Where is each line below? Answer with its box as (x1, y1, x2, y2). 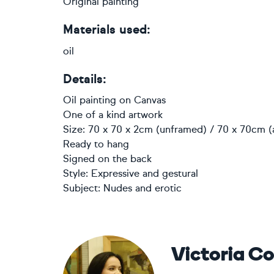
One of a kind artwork (63, 109, 163, 120)
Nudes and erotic (103, 182, 182, 194)
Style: (63, 168, 91, 179)
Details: (63, 72, 106, 87)
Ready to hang (63, 138, 129, 150)
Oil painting (63, 94, 116, 106)
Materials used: (63, 22, 150, 37)
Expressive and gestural (91, 168, 198, 179)
